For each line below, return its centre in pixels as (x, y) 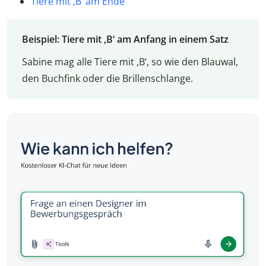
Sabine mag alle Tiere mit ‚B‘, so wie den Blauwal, (130, 62)
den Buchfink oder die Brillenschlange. (107, 79)
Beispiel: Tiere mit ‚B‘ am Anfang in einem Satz (125, 39)
